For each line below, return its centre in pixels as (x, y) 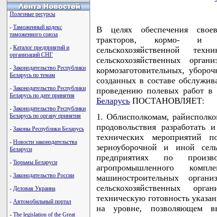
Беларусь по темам (32, 75)
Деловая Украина (34, 188)
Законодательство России (44, 175)
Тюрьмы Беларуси (35, 162)
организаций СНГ (31, 55)
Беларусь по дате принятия (42, 95)
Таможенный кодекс (38, 27)
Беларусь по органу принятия (45, 116)
